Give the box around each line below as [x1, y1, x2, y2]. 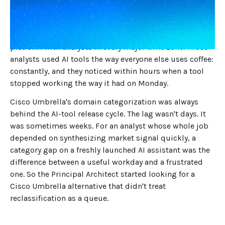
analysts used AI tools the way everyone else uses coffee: [10, 54, 213, 64]
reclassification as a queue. [10, 193, 108, 203]
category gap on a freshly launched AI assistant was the [10, 145, 210, 155]
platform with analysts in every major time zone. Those [10, 42, 208, 52]
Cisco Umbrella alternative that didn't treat [10, 181, 166, 191]
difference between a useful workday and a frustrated [10, 157, 203, 167]
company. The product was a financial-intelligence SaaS [10, 30, 211, 40]
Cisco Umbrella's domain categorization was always [10, 96, 198, 106]
